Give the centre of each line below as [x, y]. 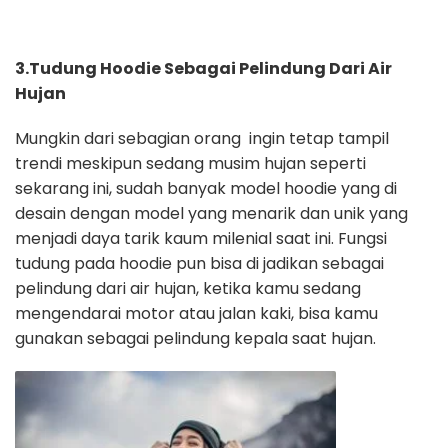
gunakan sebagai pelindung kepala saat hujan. [195, 338]
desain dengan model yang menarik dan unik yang [211, 213]
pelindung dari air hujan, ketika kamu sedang [188, 288]
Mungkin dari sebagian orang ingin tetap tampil [202, 138]
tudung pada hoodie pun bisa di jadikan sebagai [199, 263]
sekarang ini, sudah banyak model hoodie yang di [206, 188]
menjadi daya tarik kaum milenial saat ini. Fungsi [201, 238]
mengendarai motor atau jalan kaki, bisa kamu [196, 313]
